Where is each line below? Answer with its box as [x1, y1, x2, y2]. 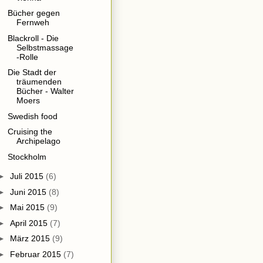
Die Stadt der [7, 68, 56, 77]
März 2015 [9, 234, 52, 244]
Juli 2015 [9, 171, 46, 181]
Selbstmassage [16, 42, 73, 52]
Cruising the [7, 127, 52, 137]
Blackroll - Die [7, 33, 59, 43]
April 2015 [9, 218, 50, 228]
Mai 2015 [9, 203, 47, 213]
